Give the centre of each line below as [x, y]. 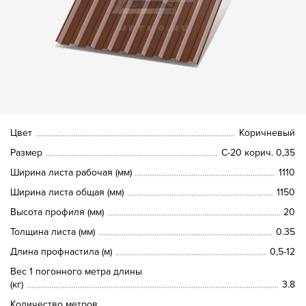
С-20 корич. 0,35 [259, 153]
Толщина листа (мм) [53, 232]
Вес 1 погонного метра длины [76, 272]
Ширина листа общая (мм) [67, 192]
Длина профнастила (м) [61, 252]
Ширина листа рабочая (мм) [71, 172]
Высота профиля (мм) [57, 212]
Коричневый [267, 133]
